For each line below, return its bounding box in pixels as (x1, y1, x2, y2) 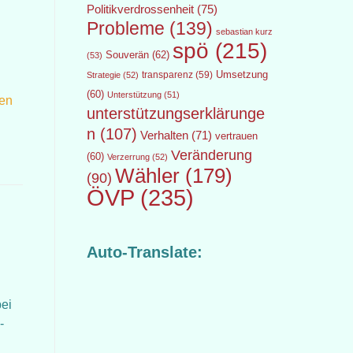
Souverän (105, 49, 149, 61)
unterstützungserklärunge (86, 105, 265, 122)
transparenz (141, 69, 193, 80)
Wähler (114, 164, 180, 188)
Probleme (86, 18, 165, 39)
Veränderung (170, 147, 252, 163)
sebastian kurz (215, 27, 273, 36)
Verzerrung (106, 152, 150, 162)
